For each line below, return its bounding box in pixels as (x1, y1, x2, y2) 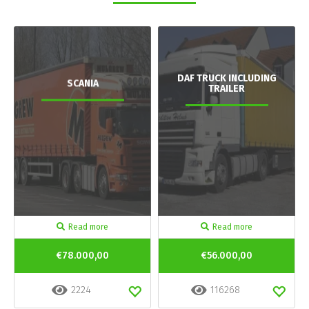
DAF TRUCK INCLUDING (177, 72, 277, 84)
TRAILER (208, 82, 245, 94)
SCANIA (66, 77, 99, 89)
